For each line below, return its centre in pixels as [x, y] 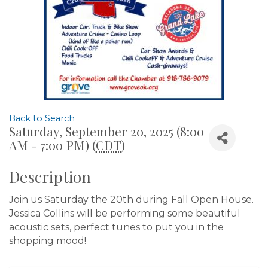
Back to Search [42, 118]
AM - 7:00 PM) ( [52, 145]
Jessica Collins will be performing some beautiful [125, 213]
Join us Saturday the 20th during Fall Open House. [131, 200]
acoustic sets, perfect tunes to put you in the [116, 227]
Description [50, 177]
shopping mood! [48, 241]
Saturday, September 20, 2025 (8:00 [106, 131]
